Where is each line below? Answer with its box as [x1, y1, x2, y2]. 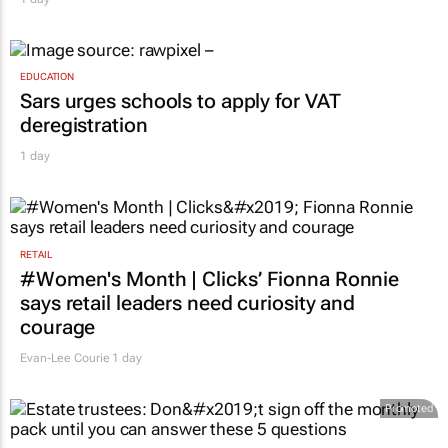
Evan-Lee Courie [20, 350, 110, 365]
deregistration [20, 113, 148, 138]
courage [20, 314, 96, 339]
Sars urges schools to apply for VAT [20, 89, 341, 114]
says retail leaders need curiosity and [20, 290, 356, 315]
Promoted [384, 401, 433, 415]
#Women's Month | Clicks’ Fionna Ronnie [20, 266, 400, 291]
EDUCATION [20, 71, 75, 83]
